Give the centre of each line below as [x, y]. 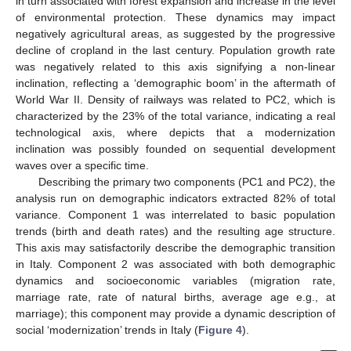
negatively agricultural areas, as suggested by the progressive [175, 34]
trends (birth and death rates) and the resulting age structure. [175, 232]
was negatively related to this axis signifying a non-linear [175, 67]
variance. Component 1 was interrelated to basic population [175, 215]
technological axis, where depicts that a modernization [175, 133]
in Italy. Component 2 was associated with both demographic [175, 264]
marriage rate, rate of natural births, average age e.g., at [175, 297]
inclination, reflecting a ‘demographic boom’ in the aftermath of [175, 83]
